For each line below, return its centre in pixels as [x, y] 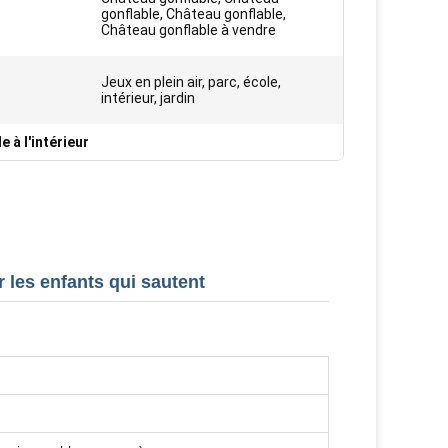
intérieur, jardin [148, 98]
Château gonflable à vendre [188, 30]
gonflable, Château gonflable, [193, 14]
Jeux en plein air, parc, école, [191, 82]
